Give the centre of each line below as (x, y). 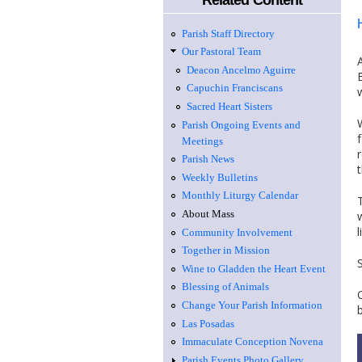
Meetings (202, 141)
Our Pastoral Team (221, 52)
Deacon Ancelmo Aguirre (241, 69)
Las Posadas (208, 323)
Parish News (208, 159)
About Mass (208, 213)
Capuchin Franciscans (235, 88)
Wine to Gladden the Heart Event (253, 268)
